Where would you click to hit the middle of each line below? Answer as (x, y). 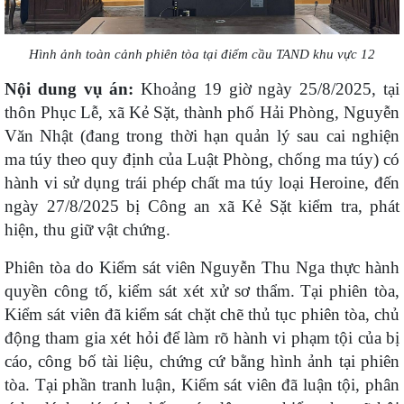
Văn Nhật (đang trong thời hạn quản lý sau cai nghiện (202, 136)
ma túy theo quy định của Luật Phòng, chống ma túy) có (202, 160)
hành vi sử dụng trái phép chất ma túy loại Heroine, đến (202, 183)
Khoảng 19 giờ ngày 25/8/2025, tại (267, 89)
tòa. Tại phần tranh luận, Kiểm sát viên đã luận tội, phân (202, 385)
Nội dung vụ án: (69, 89)
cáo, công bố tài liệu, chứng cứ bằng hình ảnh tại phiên (202, 362)
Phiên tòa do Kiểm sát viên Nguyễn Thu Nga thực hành (202, 268)
